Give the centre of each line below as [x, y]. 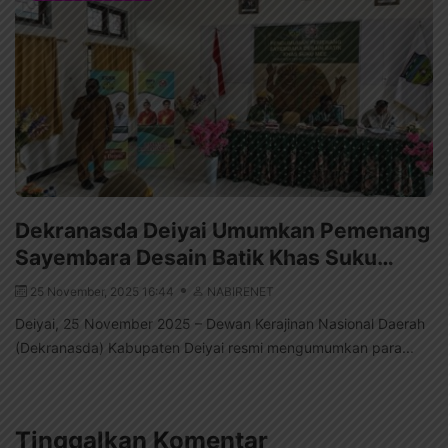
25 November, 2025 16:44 [103, 291]
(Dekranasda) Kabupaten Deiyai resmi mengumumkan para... [214, 347]
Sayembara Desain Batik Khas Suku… [204, 257]
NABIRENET [240, 291]
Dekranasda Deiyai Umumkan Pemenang [222, 230]
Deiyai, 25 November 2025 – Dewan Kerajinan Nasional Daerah [220, 323]
